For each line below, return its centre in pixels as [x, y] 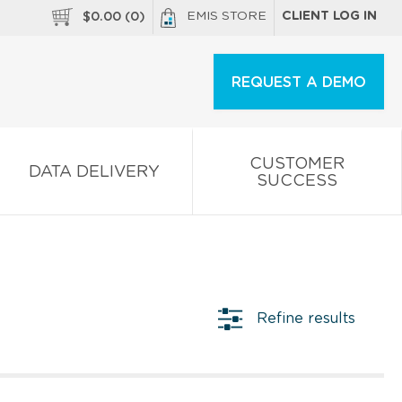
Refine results [306, 318]
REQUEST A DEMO [299, 83]
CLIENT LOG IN [329, 16]
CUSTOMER [297, 164]
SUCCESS [297, 181]
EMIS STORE [227, 16]
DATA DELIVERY [94, 172]
